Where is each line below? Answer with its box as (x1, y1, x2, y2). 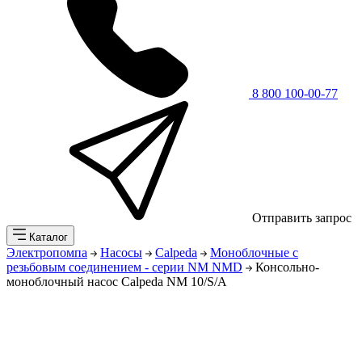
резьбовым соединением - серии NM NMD (6, 260, 242, 275)
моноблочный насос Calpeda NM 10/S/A (6, 275, 227, 289)
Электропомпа (6, 246, 87, 260)
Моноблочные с (210, 246, 298, 260)
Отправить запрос (249, 211, 351, 225)
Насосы (100, 246, 142, 260)
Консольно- (255, 260, 319, 275)
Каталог (26, 231, 68, 244)
